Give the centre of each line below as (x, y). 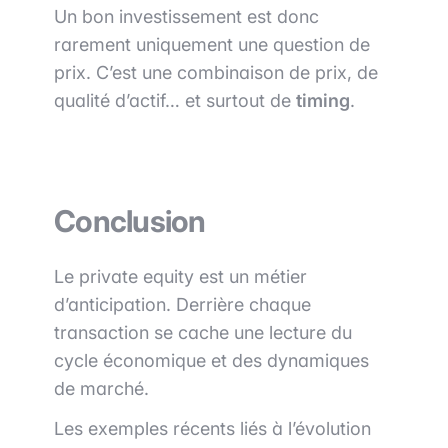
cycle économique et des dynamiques (211, 361)
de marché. (101, 389)
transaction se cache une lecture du (203, 333)
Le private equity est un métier (180, 277)
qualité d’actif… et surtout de (175, 101)
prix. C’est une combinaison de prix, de (216, 73)
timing (323, 101)
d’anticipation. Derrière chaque (182, 305)
